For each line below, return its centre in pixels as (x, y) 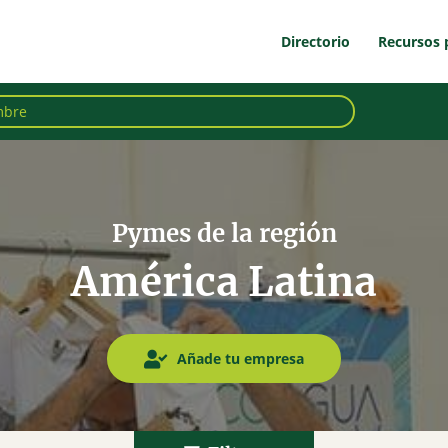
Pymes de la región (224, 234)
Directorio (315, 42)
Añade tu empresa (239, 359)
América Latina (224, 282)
